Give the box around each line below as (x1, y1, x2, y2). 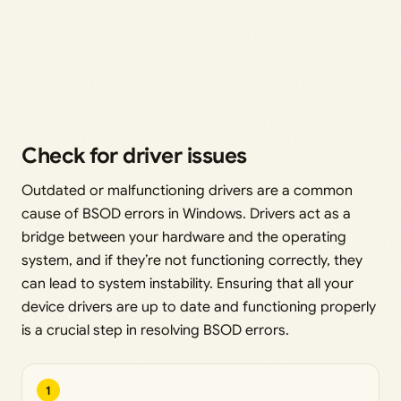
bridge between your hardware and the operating (21, 228, 346, 247)
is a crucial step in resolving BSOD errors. (21, 321, 289, 340)
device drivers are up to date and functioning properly (21, 298, 376, 317)
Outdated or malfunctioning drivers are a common (21, 182, 353, 200)
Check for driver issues (21, 142, 247, 170)
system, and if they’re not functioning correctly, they (21, 252, 363, 270)
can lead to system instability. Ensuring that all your (21, 275, 354, 294)
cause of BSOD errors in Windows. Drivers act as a (21, 205, 351, 224)
